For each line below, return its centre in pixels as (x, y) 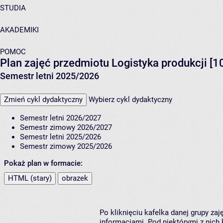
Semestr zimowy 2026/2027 (66, 128)
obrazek (75, 178)
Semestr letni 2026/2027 (60, 118)
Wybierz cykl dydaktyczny (130, 100)
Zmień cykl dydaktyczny (43, 100)
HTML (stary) (30, 178)
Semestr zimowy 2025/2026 (66, 147)
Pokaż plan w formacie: (43, 164)
